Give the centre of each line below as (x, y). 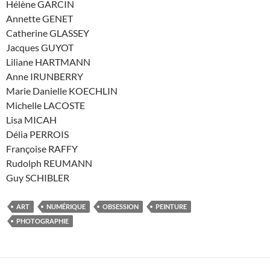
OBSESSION (121, 206)
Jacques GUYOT (40, 47)
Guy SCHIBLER (38, 177)
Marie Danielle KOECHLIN (62, 90)
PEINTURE (171, 206)
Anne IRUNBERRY (45, 76)
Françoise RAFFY (42, 148)
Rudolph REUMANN (49, 163)
